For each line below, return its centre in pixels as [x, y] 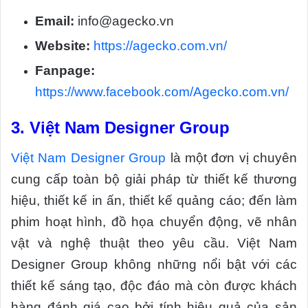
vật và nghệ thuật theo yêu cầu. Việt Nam [154, 243]
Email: [55, 21]
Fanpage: [65, 70]
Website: [63, 45]
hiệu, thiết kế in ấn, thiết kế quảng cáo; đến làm [154, 200]
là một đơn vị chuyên [231, 157]
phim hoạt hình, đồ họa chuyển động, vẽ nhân [154, 221]
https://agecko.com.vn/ [160, 45]
